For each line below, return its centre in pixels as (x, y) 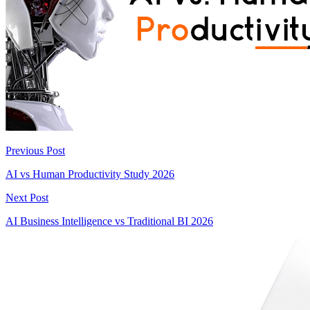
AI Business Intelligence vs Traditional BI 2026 (109, 221)
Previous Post (35, 150)
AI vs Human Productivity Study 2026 (90, 174)
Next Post (27, 197)
